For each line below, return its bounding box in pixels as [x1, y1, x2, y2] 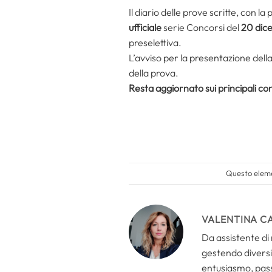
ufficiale [129, 21, 161, 33]
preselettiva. [129, 36, 182, 49]
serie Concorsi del [161, 21, 241, 33]
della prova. [129, 66, 178, 79]
